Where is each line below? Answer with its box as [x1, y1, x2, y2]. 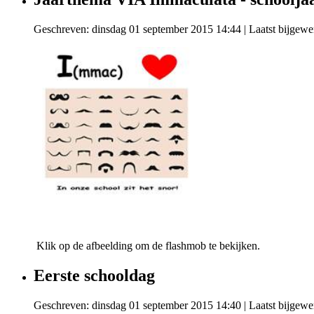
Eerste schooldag [34, 266, 155, 285]
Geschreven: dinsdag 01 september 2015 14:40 [34, 299, 241, 311]
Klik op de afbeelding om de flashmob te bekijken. [34, 240, 260, 252]
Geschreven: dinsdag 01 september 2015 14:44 [34, 22, 241, 35]
